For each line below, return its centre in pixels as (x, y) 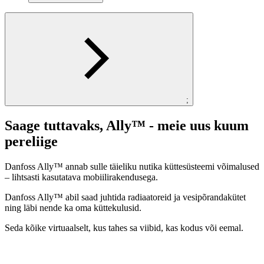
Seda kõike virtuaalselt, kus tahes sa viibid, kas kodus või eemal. (124, 227)
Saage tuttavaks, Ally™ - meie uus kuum (127, 125)
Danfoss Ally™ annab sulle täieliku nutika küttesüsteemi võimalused (132, 166)
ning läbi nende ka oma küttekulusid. (73, 207)
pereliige (31, 141)
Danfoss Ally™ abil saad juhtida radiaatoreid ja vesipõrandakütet (125, 197)
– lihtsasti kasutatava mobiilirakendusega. (81, 177)
